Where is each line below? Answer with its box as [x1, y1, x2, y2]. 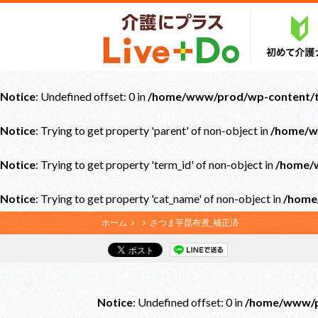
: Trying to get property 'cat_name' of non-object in [35, 192, 283, 205]
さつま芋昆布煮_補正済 [150, 217, 238, 228]
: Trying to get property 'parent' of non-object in [35, 124, 270, 137]
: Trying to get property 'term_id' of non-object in [35, 158, 275, 171]
